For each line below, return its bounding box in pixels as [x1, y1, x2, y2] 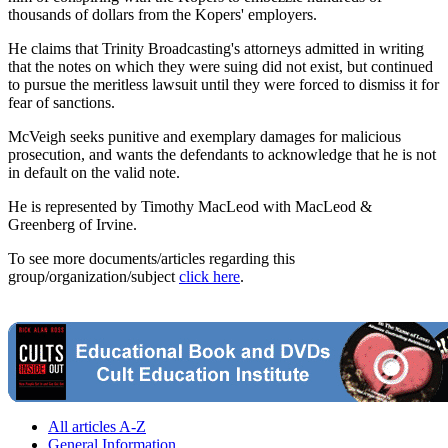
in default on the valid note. [8, 164, 180, 182]
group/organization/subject [8, 268, 179, 286]
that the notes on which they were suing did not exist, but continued [8, 58, 433, 76]
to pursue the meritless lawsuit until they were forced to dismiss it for [8, 76, 439, 94]
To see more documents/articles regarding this [8, 250, 295, 268]
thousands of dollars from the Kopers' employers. [8, 6, 317, 24]
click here [179, 268, 240, 286]
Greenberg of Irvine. [8, 216, 137, 234]
